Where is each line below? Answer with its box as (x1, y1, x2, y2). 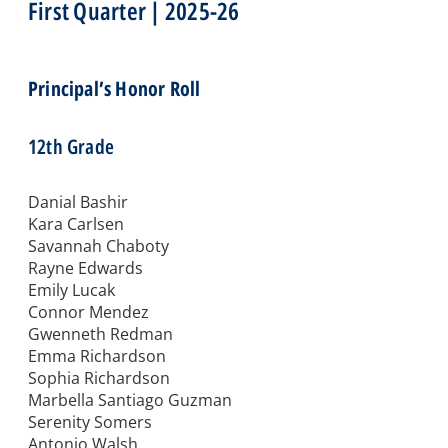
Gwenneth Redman (28, 323, 173, 346)
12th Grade (28, 133, 114, 161)
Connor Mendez (28, 301, 149, 324)
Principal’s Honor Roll (28, 75, 201, 103)
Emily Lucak (28, 279, 115, 302)
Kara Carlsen (28, 213, 124, 236)
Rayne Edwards (28, 257, 143, 280)
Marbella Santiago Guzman (28, 389, 232, 412)
